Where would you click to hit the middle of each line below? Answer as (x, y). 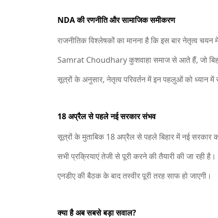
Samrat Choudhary (92, 60)
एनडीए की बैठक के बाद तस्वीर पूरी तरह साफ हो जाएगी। (135, 176)
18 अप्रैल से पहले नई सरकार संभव (107, 116)
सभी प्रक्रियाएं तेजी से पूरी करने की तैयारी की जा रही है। (137, 156)
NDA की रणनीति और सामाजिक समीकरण (116, 20)
